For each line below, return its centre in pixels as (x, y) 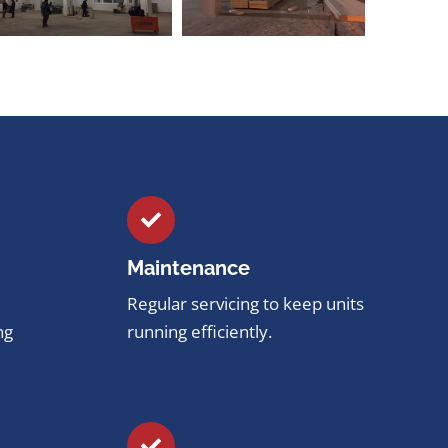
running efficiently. (199, 331)
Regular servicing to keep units (245, 303)
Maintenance (188, 267)
